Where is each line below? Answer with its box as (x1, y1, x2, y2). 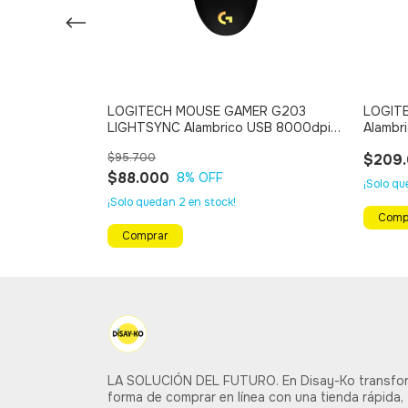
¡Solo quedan (107, 194, 178, 209)
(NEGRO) (107, 135, 159, 152)
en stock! (186, 194, 236, 209)
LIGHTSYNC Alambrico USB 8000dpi (107, 118, 331, 136)
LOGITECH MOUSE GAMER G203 (107, 102, 306, 119)
